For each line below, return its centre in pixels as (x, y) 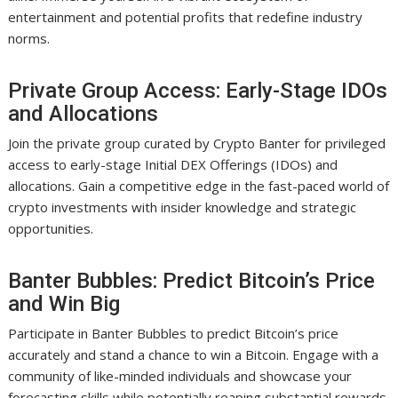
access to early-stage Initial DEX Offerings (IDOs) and (173, 165)
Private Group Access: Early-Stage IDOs (198, 91)
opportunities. (51, 229)
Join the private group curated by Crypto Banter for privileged (197, 143)
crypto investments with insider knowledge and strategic (183, 207)
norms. (29, 39)
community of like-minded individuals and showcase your (180, 376)
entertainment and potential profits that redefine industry (186, 17)
